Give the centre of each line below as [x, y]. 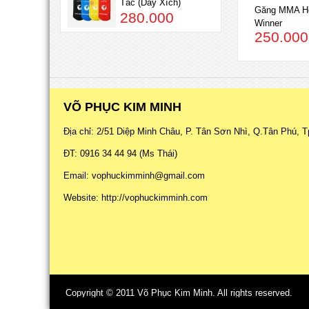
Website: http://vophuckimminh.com [136, 198]
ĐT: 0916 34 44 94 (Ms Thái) [120, 154]
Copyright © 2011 [101, 293]
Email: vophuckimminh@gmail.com [134, 176]
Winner [269, 23]
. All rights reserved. [252, 293]
